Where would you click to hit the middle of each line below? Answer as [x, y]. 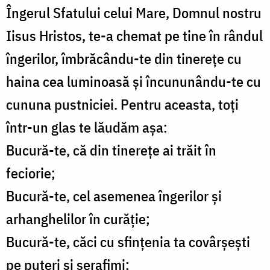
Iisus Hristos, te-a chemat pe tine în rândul [134, 36]
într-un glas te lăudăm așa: [87, 127]
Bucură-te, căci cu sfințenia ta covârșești [128, 242]
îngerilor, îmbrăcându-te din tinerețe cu [124, 59]
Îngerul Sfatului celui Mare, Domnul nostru [134, 13]
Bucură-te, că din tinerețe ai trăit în [111, 150]
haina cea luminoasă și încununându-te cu [133, 82]
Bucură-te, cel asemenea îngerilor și [114, 196]
